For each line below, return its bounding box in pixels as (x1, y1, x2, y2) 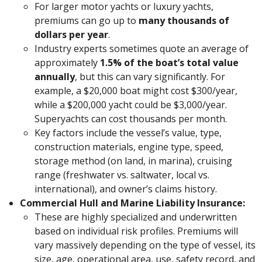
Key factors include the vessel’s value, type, (34, 126, 222, 140)
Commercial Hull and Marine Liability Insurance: (20, 196, 246, 210)
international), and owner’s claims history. (34, 182, 217, 196)
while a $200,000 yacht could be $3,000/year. (34, 98, 227, 112)
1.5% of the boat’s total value (99, 56, 239, 70)
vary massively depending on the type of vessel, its (34, 239, 256, 252)
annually (34, 70, 75, 84)
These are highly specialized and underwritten (34, 211, 237, 224)
